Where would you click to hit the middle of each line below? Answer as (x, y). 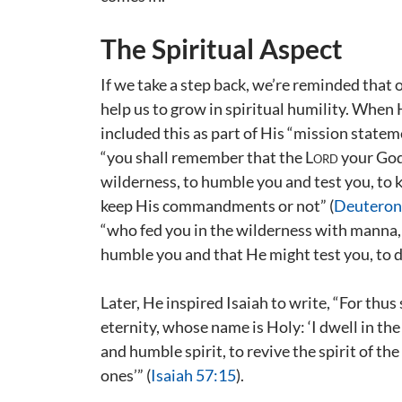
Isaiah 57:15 (193, 375)
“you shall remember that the (203, 157)
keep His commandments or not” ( (217, 205)
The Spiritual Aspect (222, 48)
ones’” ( (126, 375)
